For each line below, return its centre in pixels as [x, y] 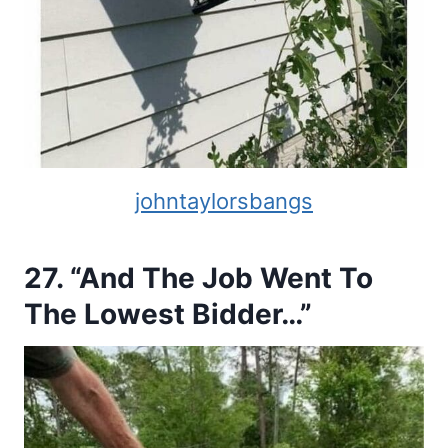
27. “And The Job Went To [198, 278]
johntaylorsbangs [224, 201]
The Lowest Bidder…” [168, 314]
